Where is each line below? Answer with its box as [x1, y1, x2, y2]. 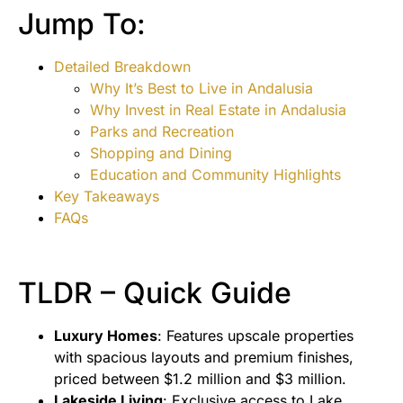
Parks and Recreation [90, 122, 234, 141]
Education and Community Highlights [90, 166, 341, 184]
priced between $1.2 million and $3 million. [54, 370, 346, 389]
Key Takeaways [54, 187, 159, 206]
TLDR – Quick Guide [18, 275, 291, 311]
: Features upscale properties [157, 327, 354, 345]
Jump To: [18, 6, 146, 42]
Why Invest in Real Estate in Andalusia [90, 101, 346, 120]
